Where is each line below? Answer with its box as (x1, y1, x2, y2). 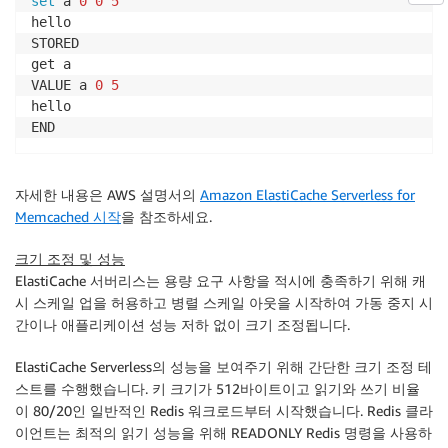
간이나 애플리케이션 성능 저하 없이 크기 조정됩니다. (15, 316, 350, 334)
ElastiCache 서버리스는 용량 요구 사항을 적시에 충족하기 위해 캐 (15, 272, 426, 290)
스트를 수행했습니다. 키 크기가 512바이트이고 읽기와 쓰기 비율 (15, 380, 420, 398)
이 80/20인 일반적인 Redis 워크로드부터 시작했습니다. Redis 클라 (15, 402, 433, 420)
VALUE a (31, 77, 95, 94)
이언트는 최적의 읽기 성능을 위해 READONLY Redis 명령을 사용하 (15, 424, 432, 442)
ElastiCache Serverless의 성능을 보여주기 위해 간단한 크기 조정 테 (15, 358, 432, 376)
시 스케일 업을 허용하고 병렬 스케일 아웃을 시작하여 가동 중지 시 (15, 294, 433, 312)
